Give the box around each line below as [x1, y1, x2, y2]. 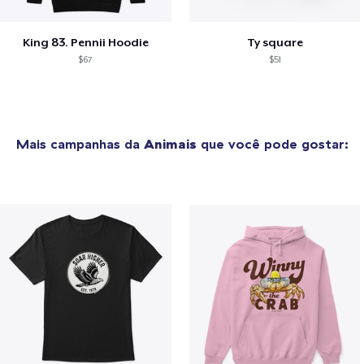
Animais [143, 136, 197, 153]
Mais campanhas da [15, 136, 144, 153]
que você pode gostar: [196, 136, 349, 153]
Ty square [246, 36, 303, 50]
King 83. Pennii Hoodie [22, 36, 149, 50]
